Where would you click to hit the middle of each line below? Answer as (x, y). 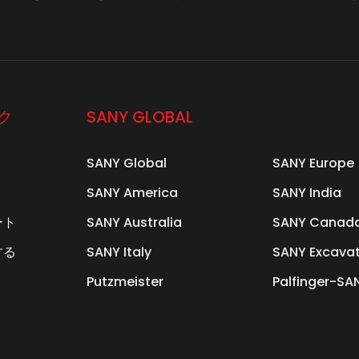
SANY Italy (119, 252)
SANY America (132, 192)
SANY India (307, 192)
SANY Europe (313, 163)
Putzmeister (125, 281)
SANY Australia (134, 222)
